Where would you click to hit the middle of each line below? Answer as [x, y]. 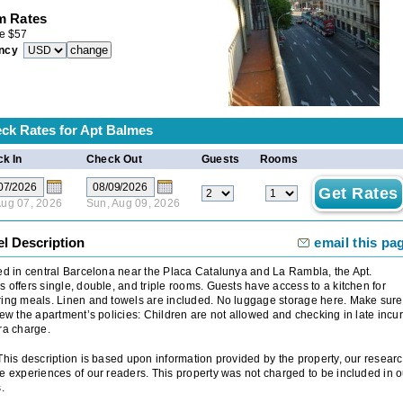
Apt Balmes [116, 130]
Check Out [114, 159]
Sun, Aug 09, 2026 [134, 203]
